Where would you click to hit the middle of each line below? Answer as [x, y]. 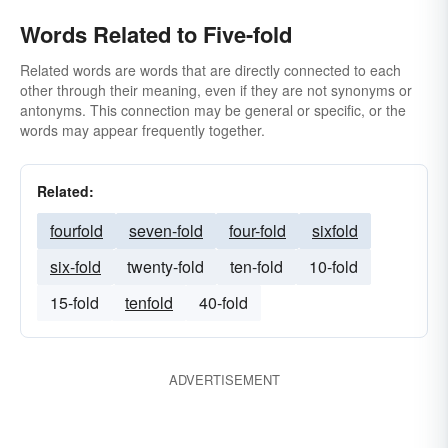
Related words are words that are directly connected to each [210, 70]
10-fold [333, 266]
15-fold [74, 302]
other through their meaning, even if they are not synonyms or [216, 90]
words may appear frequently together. [142, 130]
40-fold [223, 302]
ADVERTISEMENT [224, 379]
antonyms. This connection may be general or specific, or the [213, 110]
